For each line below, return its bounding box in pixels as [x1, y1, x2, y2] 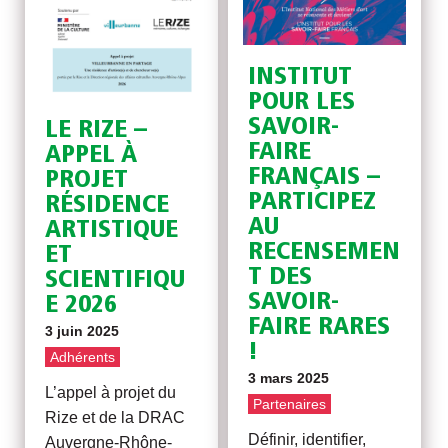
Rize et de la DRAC [45, 409, 186, 427]
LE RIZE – [45, 118, 148, 144]
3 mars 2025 [248, 370, 330, 387]
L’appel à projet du [45, 384, 177, 402]
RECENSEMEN [248, 240, 401, 266]
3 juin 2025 [45, 323, 120, 340]
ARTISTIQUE [45, 218, 179, 244]
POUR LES [248, 90, 356, 116]
